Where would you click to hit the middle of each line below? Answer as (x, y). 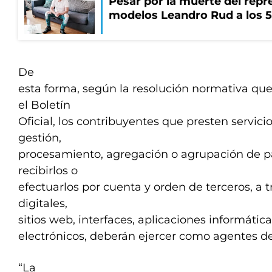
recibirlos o (48, 171)
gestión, (40, 138)
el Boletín (44, 105)
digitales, (43, 203)
